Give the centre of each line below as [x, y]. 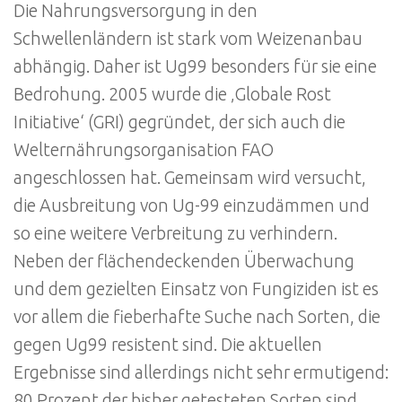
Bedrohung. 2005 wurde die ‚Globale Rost [172, 94]
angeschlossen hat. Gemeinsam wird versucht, [190, 177]
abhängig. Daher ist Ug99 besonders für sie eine [195, 66]
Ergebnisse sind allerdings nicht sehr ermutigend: [201, 372]
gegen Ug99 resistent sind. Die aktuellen [168, 344]
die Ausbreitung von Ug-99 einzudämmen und [192, 205]
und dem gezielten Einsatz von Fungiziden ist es [196, 288]
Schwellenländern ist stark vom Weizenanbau [188, 38]
